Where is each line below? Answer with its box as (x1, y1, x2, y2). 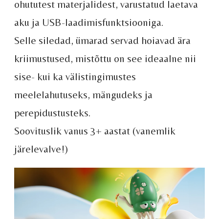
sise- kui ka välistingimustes (14, 70, 136, 83)
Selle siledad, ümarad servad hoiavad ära (14, 34, 191, 46)
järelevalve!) (14, 142, 68, 155)
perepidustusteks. (14, 106, 90, 119)
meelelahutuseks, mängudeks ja (14, 88, 153, 101)
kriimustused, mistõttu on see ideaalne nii (14, 52, 196, 65)
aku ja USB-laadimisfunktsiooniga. (14, 16, 163, 28)
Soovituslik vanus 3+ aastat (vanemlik (14, 124, 175, 137)
